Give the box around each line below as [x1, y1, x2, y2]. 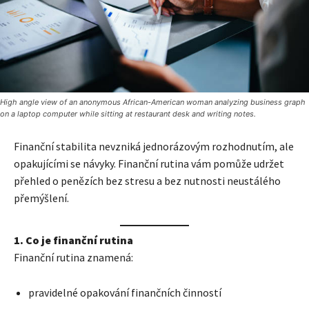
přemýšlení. [14, 191, 69, 206]
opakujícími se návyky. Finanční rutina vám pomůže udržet [14, 157, 284, 171]
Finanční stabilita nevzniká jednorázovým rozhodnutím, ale [14, 139, 294, 154]
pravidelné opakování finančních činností [28, 286, 221, 300]
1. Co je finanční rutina [14, 233, 133, 248]
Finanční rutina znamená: [14, 250, 133, 265]
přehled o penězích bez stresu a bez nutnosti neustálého [14, 174, 281, 188]
